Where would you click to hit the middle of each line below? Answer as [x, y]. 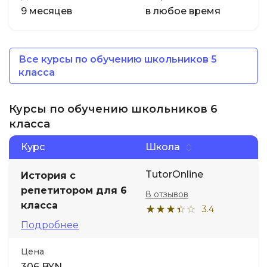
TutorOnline [174, 174]
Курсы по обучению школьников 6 [113, 109]
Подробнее [50, 225]
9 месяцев [46, 11]
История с [48, 176]
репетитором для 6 [74, 190]
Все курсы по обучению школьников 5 [118, 59]
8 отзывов [167, 194]
